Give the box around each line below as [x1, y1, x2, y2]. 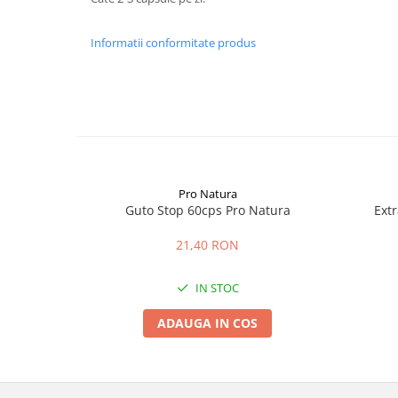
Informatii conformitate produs [91, 35, 256, 51]
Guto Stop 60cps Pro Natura [124, 202, 291, 219]
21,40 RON [176, 236, 239, 253]
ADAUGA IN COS [157, 314, 258, 331]
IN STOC [192, 280, 239, 296]
